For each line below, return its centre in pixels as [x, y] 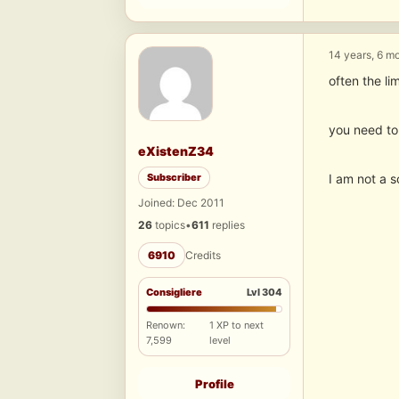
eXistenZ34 [176, 151]
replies [227, 225]
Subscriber [174, 178]
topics [169, 225]
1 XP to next [236, 326]
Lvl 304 [265, 293]
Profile [214, 384]
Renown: [166, 326]
